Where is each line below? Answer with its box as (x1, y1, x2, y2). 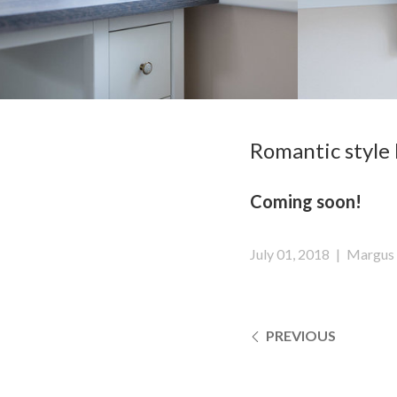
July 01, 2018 (250, 245, 330, 262)
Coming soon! (250, 191, 362, 212)
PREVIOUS (263, 327, 336, 344)
